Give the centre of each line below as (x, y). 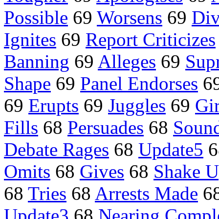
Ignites (30, 40)
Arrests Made (146, 194)
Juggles (137, 106)
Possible (36, 18)
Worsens (130, 18)
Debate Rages (56, 150)
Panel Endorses (139, 84)
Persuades (106, 128)
